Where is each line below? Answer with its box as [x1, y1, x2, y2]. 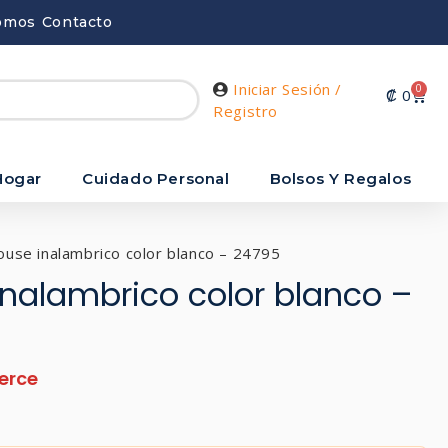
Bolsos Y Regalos [269, 168, 412, 188]
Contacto [41, 13, 113, 31]
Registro [213, 101, 279, 122]
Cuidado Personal [82, 168, 230, 188]
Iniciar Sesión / [233, 79, 343, 100]
